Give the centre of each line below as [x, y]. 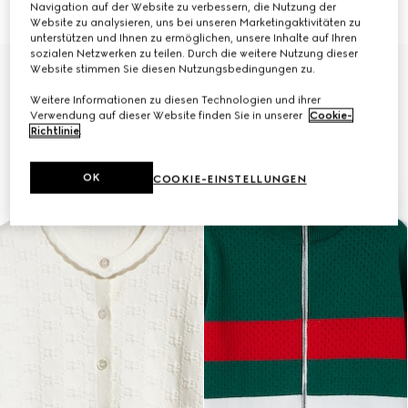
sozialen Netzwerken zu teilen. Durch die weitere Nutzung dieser [194, 53]
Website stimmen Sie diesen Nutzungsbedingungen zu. [173, 69]
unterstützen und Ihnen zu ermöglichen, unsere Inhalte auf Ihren [194, 38]
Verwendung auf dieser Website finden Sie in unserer [168, 115]
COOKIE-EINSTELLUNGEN [230, 179]
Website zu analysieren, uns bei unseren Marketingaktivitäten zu [196, 22]
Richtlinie [55, 131]
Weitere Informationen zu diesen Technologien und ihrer [176, 100]
